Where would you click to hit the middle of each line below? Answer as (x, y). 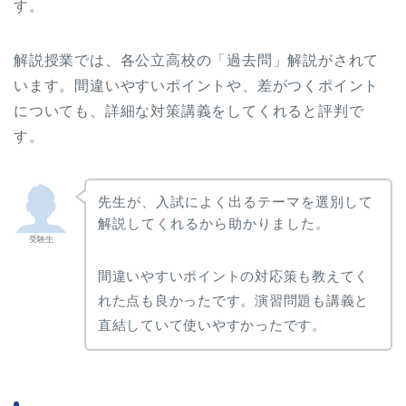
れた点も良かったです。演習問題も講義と (233, 301)
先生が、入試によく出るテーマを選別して (235, 202)
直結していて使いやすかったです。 (212, 325)
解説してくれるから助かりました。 (213, 224)
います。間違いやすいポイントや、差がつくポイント (197, 85)
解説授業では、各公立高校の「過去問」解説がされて (197, 60)
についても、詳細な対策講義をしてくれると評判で (189, 111)
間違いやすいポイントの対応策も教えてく (233, 276)
